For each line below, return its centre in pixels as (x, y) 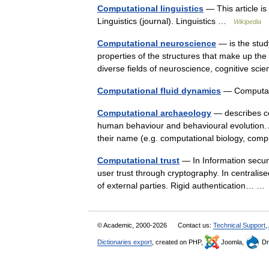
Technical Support (239, 225)
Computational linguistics (150, 9)
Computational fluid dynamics (159, 91)
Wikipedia (247, 22)
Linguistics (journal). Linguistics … (165, 21)
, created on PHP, (178, 242)
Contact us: (195, 225)
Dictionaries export (125, 242)
